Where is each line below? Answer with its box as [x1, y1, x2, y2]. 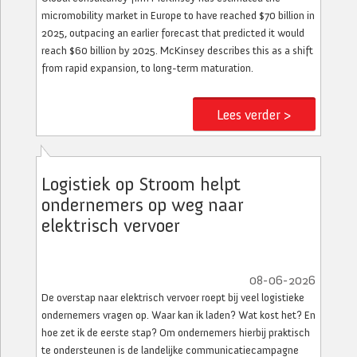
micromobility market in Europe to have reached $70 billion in [41, 9, 315, 22]
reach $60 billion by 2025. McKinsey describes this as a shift [41, 44, 313, 57]
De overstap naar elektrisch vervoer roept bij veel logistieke [41, 291, 304, 304]
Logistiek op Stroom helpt [41, 172, 241, 195]
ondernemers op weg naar [41, 193, 244, 216]
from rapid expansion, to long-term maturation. [41, 61, 253, 75]
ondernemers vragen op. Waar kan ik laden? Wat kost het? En [41, 308, 316, 322]
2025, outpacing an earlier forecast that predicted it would [41, 26, 304, 40]
